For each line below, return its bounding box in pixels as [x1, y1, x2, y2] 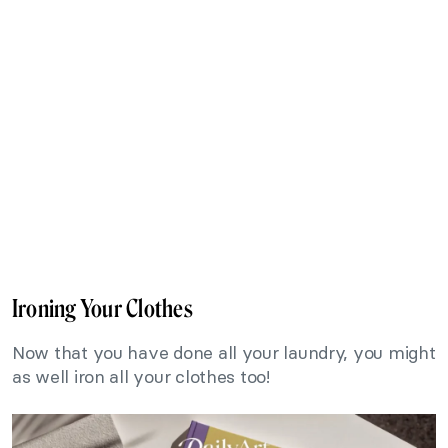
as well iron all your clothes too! [12, 365, 270, 389]
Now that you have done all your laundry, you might [12, 341, 436, 365]
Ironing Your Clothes [12, 294, 193, 324]
